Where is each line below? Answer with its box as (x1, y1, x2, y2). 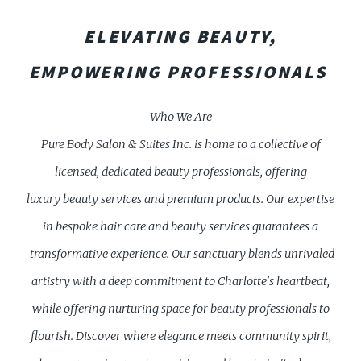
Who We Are (149, 109, 212, 124)
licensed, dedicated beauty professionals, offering (54, 164, 307, 179)
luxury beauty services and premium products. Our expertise (27, 191, 334, 206)
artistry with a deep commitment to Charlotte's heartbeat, (31, 273, 330, 288)
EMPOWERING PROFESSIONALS (28, 60, 333, 83)
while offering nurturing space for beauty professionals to (31, 301, 330, 316)
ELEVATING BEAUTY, (84, 24, 277, 48)
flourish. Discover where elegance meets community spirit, (30, 328, 331, 343)
